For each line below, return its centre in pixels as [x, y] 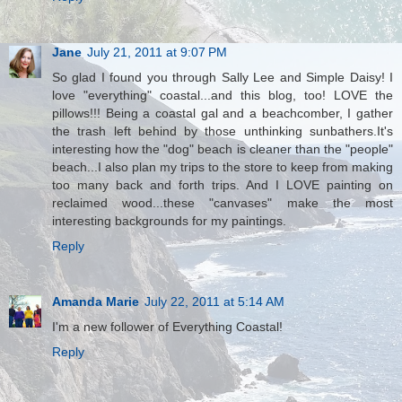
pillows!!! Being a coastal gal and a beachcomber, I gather [223, 114]
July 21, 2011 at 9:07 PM [157, 52]
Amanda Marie [96, 302]
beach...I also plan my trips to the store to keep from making [223, 167]
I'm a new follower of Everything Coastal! [167, 327]
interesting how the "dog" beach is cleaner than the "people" [223, 149]
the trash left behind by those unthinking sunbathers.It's [223, 131]
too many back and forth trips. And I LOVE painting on [223, 185]
